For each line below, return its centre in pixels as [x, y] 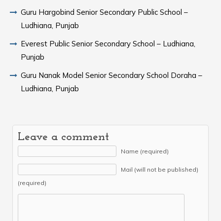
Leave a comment [63, 137]
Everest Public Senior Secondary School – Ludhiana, [108, 44]
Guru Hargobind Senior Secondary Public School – [104, 12]
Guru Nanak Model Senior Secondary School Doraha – [111, 75]
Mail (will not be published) [160, 169]
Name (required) [145, 151]
